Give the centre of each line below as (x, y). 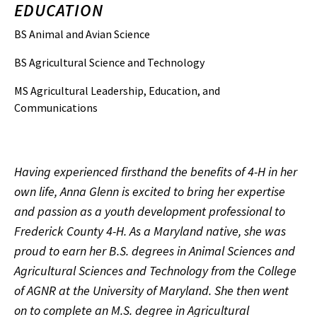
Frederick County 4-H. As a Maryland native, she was (150, 231)
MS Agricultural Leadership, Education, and (117, 91)
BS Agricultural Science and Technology (109, 62)
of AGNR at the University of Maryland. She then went (151, 290)
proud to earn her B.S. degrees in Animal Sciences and (155, 251)
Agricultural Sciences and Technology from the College (155, 271)
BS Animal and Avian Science (82, 34)
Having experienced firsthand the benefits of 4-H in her (156, 172)
